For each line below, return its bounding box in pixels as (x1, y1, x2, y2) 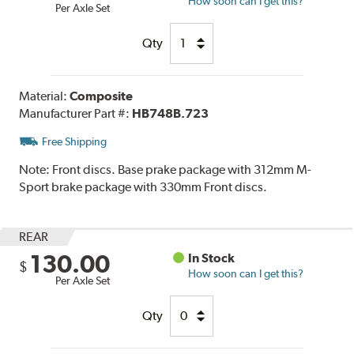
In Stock (188, 250, 235, 265)
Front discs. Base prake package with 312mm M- (52, 161, 312, 177)
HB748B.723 (132, 105, 209, 121)
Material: (19, 88, 70, 104)
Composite (70, 88, 134, 104)
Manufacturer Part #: (19, 105, 133, 121)
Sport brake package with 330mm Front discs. (19, 179, 268, 194)
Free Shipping (42, 134, 107, 148)
